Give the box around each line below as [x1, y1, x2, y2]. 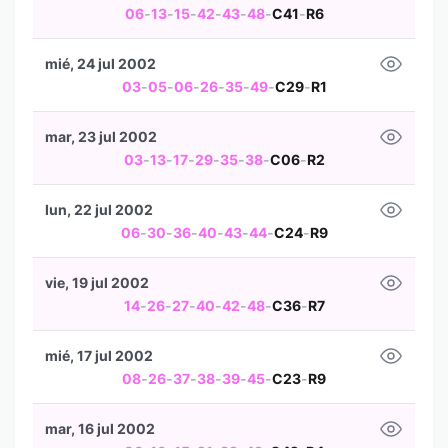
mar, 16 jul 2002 [45, 420, 155, 437]
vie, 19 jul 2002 [45, 274, 149, 291]
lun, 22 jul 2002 [45, 201, 153, 218]
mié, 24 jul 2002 [45, 55, 156, 72]
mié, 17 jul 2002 [45, 347, 153, 364]
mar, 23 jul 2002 [45, 128, 157, 145]
